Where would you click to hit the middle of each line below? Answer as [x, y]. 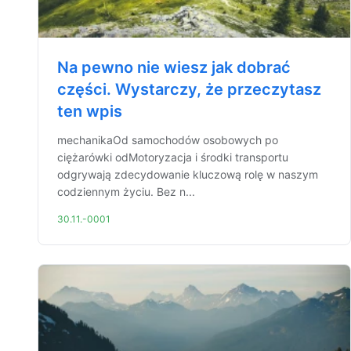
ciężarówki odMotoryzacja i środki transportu [173, 157]
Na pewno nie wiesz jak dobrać [174, 67]
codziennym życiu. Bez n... [126, 192]
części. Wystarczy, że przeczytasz [189, 89]
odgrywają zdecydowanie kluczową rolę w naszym [188, 174]
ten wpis [90, 111]
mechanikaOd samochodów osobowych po [168, 140]
